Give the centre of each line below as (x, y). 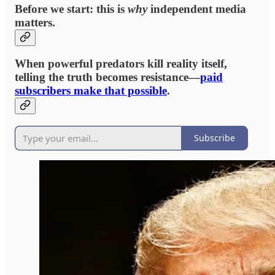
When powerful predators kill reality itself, (121, 64)
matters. (35, 22)
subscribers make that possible (91, 91)
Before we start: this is (71, 9)
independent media (197, 9)
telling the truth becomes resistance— (107, 77)
